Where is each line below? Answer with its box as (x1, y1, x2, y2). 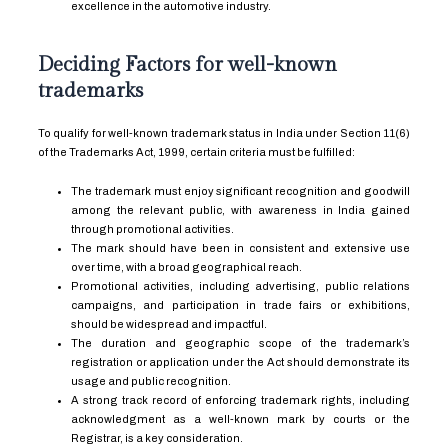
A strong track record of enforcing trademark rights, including (70, 393, 411, 406)
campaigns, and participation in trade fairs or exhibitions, (70, 298, 411, 311)
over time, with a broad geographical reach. (70, 260, 302, 273)
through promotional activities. (70, 222, 234, 235)
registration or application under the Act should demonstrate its (70, 355, 411, 368)
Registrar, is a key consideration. (70, 431, 243, 444)
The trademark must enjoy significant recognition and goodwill (70, 184, 411, 197)
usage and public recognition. (70, 374, 231, 387)
